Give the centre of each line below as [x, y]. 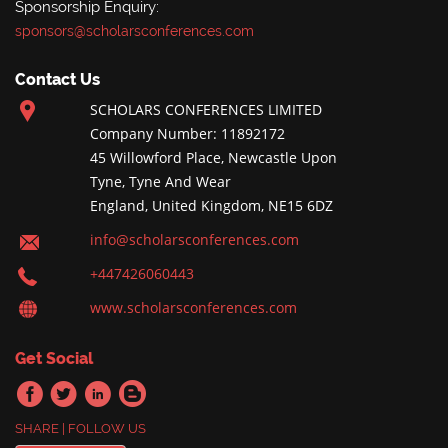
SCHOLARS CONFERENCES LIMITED [205, 110]
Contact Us [57, 80]
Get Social [54, 359]
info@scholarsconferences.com [194, 240]
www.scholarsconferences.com [193, 308]
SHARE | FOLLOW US [80, 429]
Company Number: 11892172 [187, 134]
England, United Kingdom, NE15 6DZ [211, 206]
